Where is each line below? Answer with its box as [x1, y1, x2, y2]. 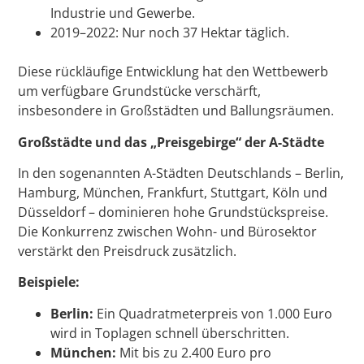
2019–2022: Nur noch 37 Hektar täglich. [50, 24, 290, 42]
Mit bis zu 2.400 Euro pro [116, 343, 272, 362]
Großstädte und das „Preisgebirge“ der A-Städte [18, 132, 325, 151]
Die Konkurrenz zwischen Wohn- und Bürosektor [18, 223, 318, 241]
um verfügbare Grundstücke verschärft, [18, 82, 262, 101]
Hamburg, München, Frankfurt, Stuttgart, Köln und [18, 184, 328, 202]
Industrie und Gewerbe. [50, 4, 196, 23]
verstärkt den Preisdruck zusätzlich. [18, 242, 237, 261]
